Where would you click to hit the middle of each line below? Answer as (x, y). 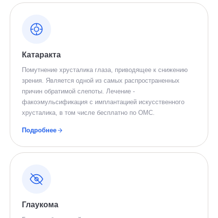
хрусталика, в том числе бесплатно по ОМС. (88, 113)
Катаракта (41, 55)
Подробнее (39, 130)
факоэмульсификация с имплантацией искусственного (103, 102)
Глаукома (40, 205)
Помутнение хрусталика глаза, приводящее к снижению (105, 70)
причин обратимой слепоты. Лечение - (78, 91)
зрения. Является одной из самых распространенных (101, 81)
